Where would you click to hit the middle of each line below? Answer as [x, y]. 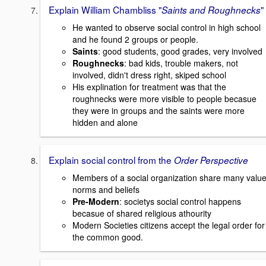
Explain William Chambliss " [105, 10]
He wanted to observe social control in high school [167, 27]
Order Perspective [211, 160]
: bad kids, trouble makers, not [181, 63]
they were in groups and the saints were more [159, 110]
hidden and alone [105, 122]
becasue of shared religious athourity [142, 213]
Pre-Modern [96, 201]
